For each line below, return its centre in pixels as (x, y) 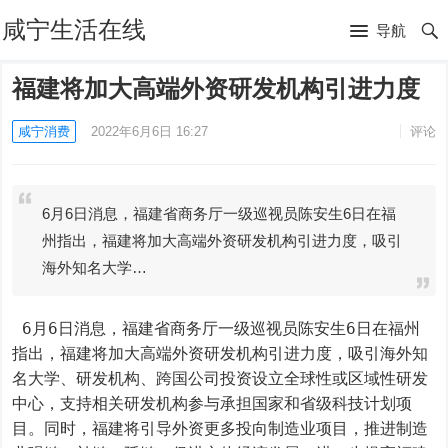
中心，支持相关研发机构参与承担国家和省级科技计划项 (212, 403)
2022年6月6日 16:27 (150, 131)
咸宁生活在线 (74, 29)
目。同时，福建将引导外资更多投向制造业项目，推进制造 (220, 428)
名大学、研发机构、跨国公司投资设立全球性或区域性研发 (220, 378)
